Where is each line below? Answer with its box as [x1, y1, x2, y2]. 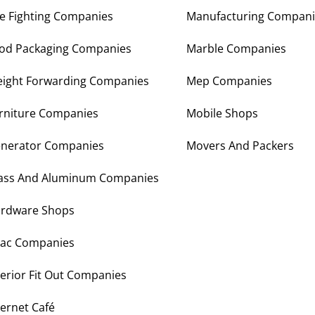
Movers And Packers [186, 138, 294, 154]
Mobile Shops [186, 105, 258, 122]
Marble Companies [186, 41, 286, 57]
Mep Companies [186, 73, 272, 89]
